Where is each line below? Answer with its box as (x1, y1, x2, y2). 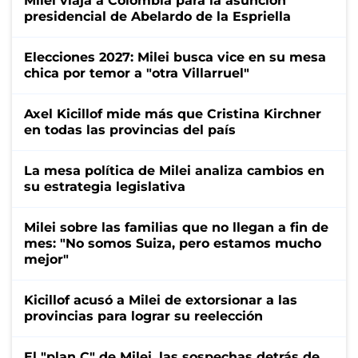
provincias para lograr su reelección (24, 308, 263, 324)
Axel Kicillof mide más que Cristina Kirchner (24, 105, 321, 121)
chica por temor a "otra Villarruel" (24, 65, 249, 81)
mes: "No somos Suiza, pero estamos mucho (24, 235, 321, 251)
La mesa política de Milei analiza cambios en (24, 162, 324, 178)
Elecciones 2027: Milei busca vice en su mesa (24, 49, 326, 65)
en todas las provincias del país (24, 121, 236, 137)
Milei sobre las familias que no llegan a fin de (24, 219, 328, 235)
